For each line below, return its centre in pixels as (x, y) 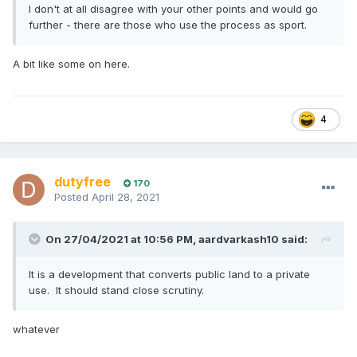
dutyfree (82, 182)
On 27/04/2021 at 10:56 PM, (122, 239)
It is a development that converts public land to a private (169, 275)
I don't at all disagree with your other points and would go (173, 9)
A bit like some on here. (71, 64)
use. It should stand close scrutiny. (116, 290)
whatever (36, 330)
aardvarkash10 (239, 239)
